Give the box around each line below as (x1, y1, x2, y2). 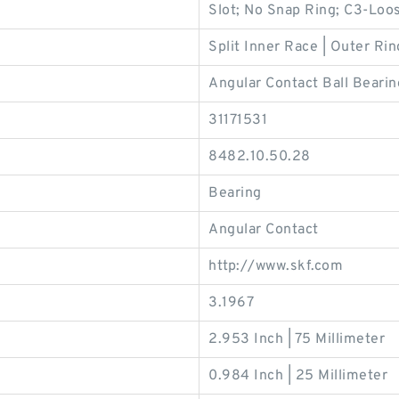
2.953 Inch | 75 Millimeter (208, 330, 385, 348)
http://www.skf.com (208, 257, 343, 275)
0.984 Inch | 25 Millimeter (208, 367, 387, 385)
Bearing (208, 184, 262, 202)
